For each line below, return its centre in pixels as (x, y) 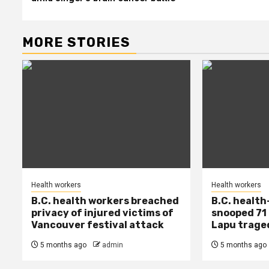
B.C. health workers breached (105, 201)
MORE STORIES (76, 42)
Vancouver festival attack (98, 225)
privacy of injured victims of (102, 213)
